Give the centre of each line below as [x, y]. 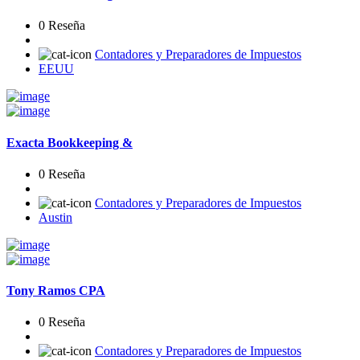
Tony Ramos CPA [56, 291]
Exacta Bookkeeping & [70, 142]
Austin [55, 217]
